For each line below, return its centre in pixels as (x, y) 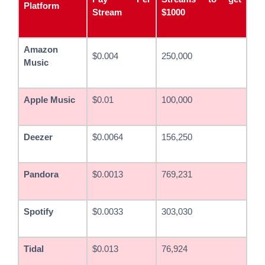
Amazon (41, 49)
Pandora (41, 174)
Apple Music (49, 100)
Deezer (38, 137)
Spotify (38, 211)
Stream (107, 12)
